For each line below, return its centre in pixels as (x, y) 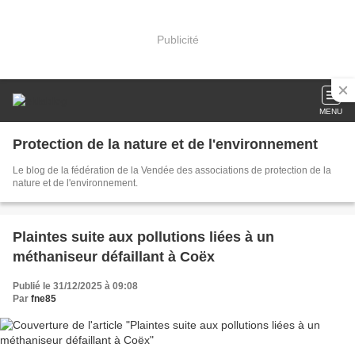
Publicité (177, 39)
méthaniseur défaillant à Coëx (114, 257)
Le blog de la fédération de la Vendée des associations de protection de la (172, 170)
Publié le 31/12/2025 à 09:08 (75, 286)
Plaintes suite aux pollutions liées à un (143, 237)
